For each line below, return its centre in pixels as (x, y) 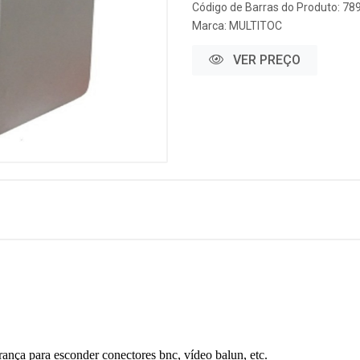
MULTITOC (256, 26)
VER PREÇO (265, 60)
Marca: (211, 26)
